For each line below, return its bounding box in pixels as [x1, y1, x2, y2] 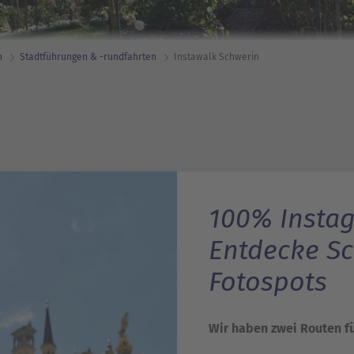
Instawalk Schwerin [174, 51, 259, 62]
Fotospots [209, 265, 327, 298]
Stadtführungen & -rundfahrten [20, 51, 156, 62]
